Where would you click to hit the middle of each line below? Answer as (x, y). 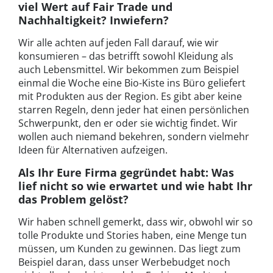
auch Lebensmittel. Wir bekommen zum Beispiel (129, 69)
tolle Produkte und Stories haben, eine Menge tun (133, 235)
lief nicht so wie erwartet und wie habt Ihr (135, 186)
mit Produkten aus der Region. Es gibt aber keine (130, 96)
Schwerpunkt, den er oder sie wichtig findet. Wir (128, 123)
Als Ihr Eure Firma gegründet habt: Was (126, 172)
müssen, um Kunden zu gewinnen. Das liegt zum (129, 248)
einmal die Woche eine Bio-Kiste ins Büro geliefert (132, 83)
